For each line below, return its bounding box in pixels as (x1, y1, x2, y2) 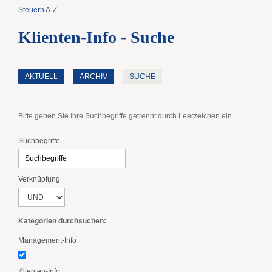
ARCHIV (80, 72, 107, 81)
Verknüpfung (18, 175, 60, 184)
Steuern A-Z (18, 5, 57, 14)
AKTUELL (25, 72, 58, 81)
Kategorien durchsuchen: (18, 216, 106, 225)
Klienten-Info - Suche (18, 28, 174, 47)
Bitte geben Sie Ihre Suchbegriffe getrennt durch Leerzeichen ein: (18, 111, 234, 120)
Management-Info (18, 236, 76, 245)
